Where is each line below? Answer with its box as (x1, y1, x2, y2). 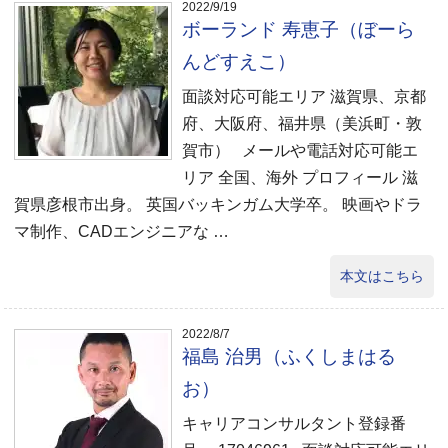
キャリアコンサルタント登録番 (182, 415, 407, 432)
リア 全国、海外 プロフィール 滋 (182, 169, 419, 186)
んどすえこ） (182, 51, 297, 72)
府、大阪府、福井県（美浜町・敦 (182, 115, 423, 132)
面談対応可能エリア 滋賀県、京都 (182, 88, 427, 105)
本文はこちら (339, 268, 424, 284)
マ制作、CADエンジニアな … (14, 223, 230, 240)
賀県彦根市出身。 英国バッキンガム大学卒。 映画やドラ (14, 196, 423, 213)
